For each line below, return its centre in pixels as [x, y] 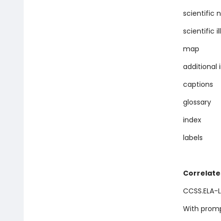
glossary [197, 102]
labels [193, 138]
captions [198, 84]
